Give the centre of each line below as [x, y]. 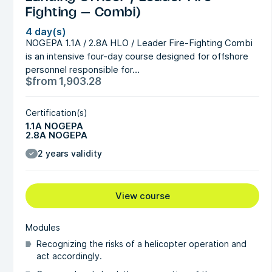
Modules [43, 227]
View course [142, 195]
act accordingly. [70, 256]
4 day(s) [46, 31]
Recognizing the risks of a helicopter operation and [142, 243]
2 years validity [70, 153]
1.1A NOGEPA [55, 126]
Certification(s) [57, 112]
